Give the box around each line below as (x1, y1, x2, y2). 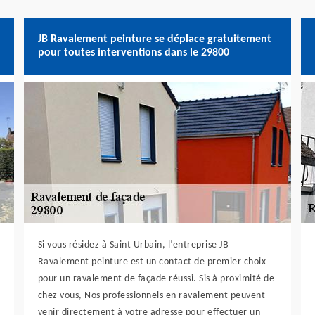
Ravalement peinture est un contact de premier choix (37, 257, 266, 267)
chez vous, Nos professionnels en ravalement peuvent (37, 290, 266, 301)
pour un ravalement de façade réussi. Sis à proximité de (37, 274, 275, 284)
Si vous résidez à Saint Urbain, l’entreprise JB (37, 240, 229, 250)
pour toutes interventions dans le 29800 (37, 47, 229, 58)
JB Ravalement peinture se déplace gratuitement (37, 34, 271, 45)
